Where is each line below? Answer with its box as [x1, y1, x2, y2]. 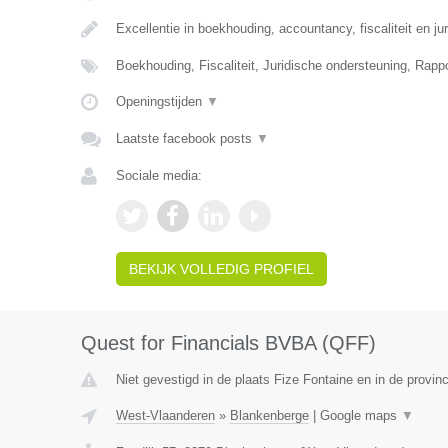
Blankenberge [229, 408, 309, 423]
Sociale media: [115, 168, 202, 183]
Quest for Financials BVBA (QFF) [80, 332, 376, 354]
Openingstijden [115, 94, 206, 109]
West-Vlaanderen [115, 408, 215, 423]
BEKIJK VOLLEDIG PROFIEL [128, 261, 314, 277]
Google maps [319, 408, 401, 423]
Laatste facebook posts [115, 131, 256, 146]
